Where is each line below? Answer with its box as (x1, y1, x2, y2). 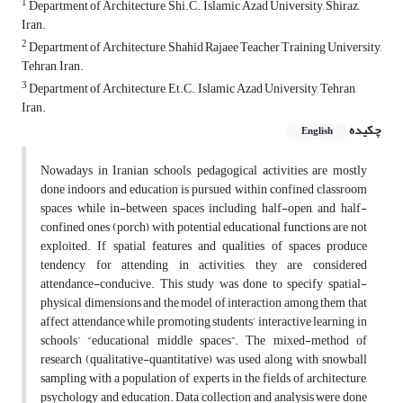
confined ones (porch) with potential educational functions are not (40, 215, 367, 240)
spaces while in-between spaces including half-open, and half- (40, 196, 367, 221)
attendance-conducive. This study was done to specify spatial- (40, 272, 367, 297)
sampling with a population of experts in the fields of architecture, (40, 366, 367, 391)
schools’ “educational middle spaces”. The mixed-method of (40, 328, 367, 354)
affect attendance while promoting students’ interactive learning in (40, 309, 367, 335)
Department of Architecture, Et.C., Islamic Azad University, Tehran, (27, 76, 356, 102)
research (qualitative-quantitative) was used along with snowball (40, 347, 367, 372)
